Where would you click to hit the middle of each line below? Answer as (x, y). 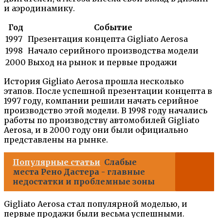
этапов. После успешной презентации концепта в (108, 91)
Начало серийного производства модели (113, 51)
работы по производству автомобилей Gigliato (102, 120)
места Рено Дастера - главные (79, 172)
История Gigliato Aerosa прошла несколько (94, 82)
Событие (113, 27)
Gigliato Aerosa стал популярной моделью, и (96, 204)
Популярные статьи (56, 162)
